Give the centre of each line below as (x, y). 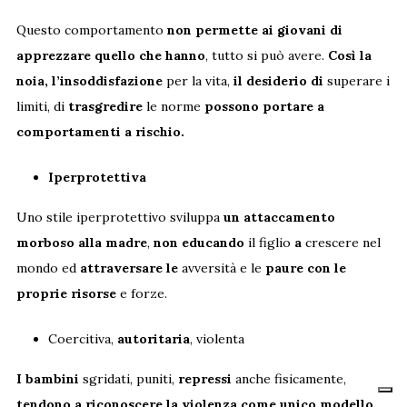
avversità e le (221, 268)
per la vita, (198, 81)
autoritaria (153, 339)
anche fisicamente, (288, 379)
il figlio (269, 243)
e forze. (141, 294)
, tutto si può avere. (266, 56)
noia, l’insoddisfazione (89, 81)
